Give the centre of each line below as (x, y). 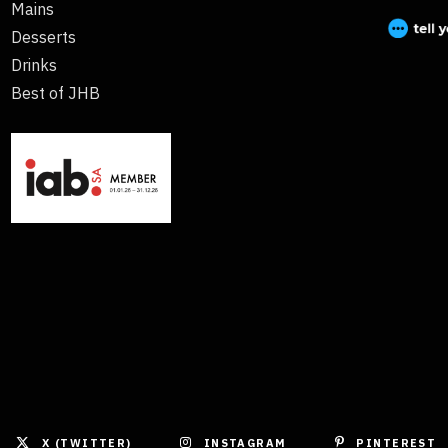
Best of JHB (55, 93)
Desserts (43, 37)
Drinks (33, 65)
